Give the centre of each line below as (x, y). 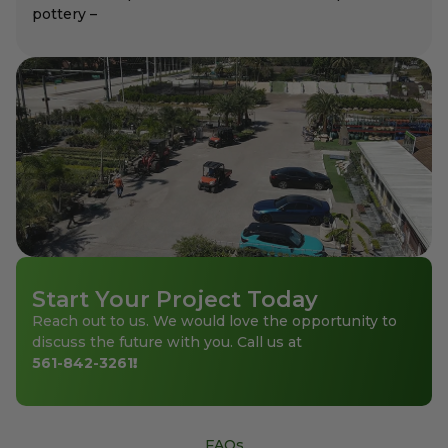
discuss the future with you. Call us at (167, 342)
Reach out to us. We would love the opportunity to (214, 321)
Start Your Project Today (175, 300)
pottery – (64, 14)
